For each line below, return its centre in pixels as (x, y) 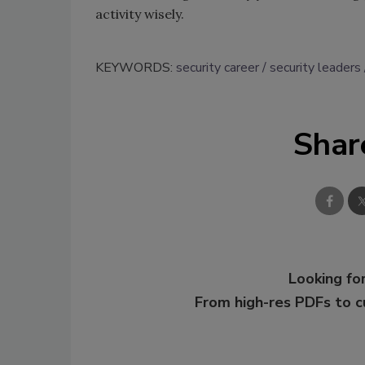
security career (218, 68)
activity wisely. (140, 14)
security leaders (315, 68)
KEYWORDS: (136, 68)
